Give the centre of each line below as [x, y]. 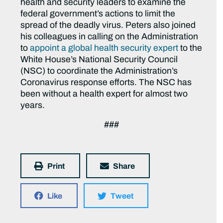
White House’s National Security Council [99, 60]
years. [33, 106]
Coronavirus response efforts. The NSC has [106, 83]
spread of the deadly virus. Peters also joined [108, 25]
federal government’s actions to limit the [98, 14]
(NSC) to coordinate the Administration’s [99, 71]
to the [190, 48]
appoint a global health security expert [104, 48]
